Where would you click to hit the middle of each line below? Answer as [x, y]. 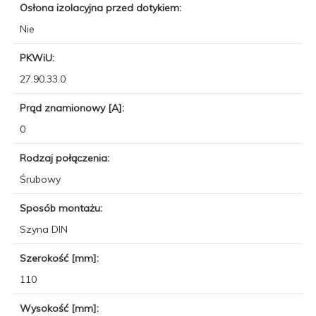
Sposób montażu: [62, 208]
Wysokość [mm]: [61, 308]
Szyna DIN [44, 229]
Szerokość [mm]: [61, 258]
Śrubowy [40, 179]
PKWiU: [38, 57]
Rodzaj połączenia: [66, 158]
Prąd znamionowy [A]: [73, 108]
